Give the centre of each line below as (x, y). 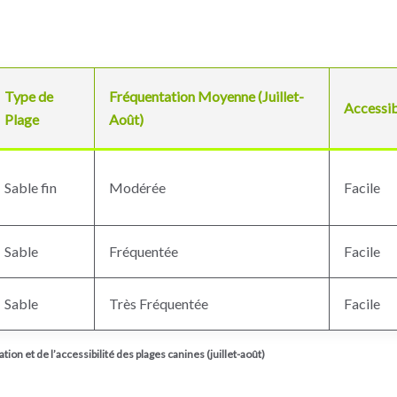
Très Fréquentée (159, 304)
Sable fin (31, 187)
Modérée (137, 187)
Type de (29, 96)
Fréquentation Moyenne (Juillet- (206, 96)
